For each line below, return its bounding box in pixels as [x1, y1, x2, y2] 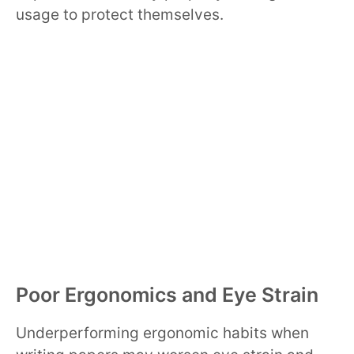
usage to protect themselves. [16, 6, 224, 24]
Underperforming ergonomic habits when [16, 323, 309, 342]
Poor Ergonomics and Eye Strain [16, 282, 318, 307]
